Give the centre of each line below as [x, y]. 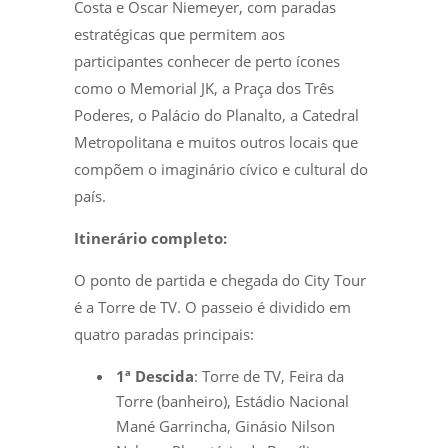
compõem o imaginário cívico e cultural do [221, 168]
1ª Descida [155, 375]
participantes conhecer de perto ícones [207, 60]
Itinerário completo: [150, 237]
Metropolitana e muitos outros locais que [216, 141]
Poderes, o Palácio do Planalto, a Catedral [216, 114]
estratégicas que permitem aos [179, 33]
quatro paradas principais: [164, 333]
